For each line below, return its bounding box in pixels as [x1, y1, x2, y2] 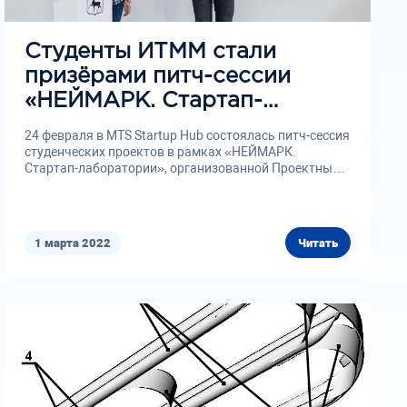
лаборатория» [25, 115, 186, 135]
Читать [297, 235, 338, 250]
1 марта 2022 [35, 235, 112, 250]
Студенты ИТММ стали [25, 42, 277, 62]
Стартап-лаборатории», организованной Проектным [25, 161, 342, 175]
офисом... [25, 177, 83, 192]
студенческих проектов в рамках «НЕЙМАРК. [25, 144, 297, 159]
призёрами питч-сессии [25, 66, 292, 86]
